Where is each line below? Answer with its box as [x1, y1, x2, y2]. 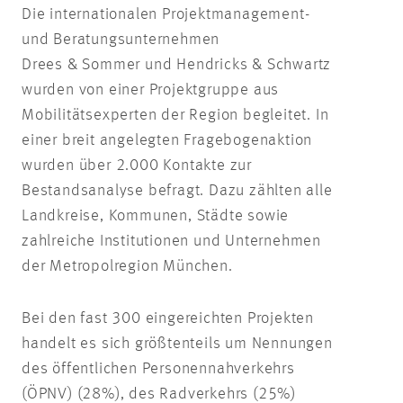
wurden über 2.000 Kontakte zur [22, 157, 253, 174]
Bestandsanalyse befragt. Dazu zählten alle [22, 182, 333, 199]
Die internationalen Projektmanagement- [22, 5, 310, 22]
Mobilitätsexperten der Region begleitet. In [22, 106, 329, 123]
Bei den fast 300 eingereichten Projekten [22, 309, 314, 327]
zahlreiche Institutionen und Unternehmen [22, 232, 321, 249]
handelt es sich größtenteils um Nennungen [22, 335, 333, 352]
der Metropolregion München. [22, 257, 233, 274]
